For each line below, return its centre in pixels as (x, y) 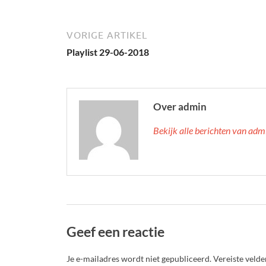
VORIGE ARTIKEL (107, 35)
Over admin (180, 106)
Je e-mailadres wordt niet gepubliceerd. (139, 259)
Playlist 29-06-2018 (108, 52)
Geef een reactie (115, 231)
